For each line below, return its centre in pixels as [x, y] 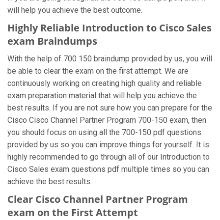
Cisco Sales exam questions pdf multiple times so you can [108, 169]
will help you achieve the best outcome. [75, 10]
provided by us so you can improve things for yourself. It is [108, 145]
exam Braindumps [52, 41]
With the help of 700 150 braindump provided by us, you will [110, 59]
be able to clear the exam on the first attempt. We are [98, 71]
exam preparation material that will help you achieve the [102, 96]
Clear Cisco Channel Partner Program [98, 199]
